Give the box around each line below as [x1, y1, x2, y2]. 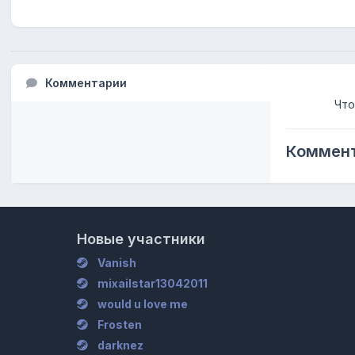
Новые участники [77, 231, 206, 247]
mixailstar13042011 [97, 277, 208, 290]
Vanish [97, 256, 137, 269]
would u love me [97, 297, 189, 311]
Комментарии [44, 75, 127, 90]
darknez [97, 338, 144, 352]
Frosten [97, 318, 143, 331]
